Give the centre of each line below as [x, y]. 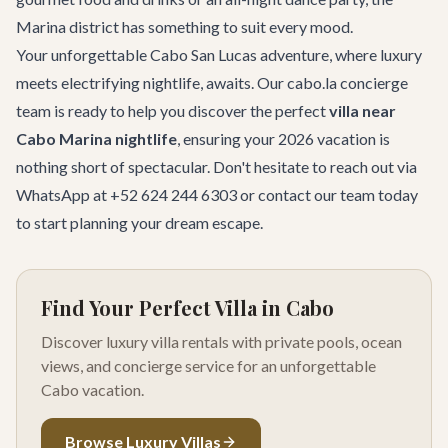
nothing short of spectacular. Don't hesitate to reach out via [216, 166]
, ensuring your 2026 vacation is [283, 138]
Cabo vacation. [92, 389]
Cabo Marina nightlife [96, 138]
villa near [362, 110]
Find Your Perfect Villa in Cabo [187, 307]
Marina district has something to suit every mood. [184, 26]
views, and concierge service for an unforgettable [208, 365]
